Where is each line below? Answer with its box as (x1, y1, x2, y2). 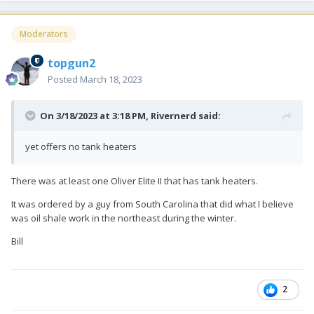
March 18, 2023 (80, 72, 142, 86)
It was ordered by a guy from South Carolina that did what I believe (11, 197, 294, 210)
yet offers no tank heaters (25, 139, 137, 153)
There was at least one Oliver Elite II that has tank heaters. (11, 174, 258, 187)
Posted (48, 72, 80, 86)
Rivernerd (151, 109, 196, 122)
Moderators (20, 27, 68, 40)
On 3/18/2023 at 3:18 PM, (40, 109, 151, 122)
